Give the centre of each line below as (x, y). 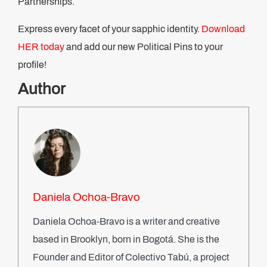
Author (42, 89)
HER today (41, 47)
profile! (32, 65)
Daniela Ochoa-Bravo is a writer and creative (126, 221)
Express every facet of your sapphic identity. (110, 29)
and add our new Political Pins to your (144, 47)
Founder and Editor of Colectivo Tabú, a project (131, 257)
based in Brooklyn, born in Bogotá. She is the (126, 239)
